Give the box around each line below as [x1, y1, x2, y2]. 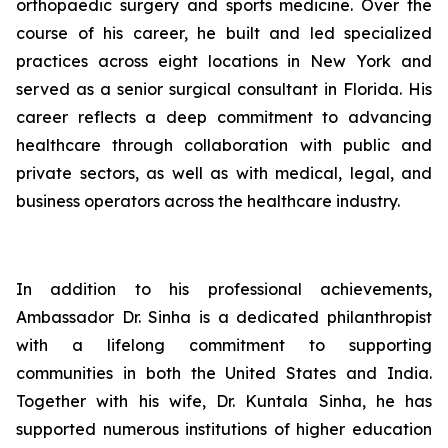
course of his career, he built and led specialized [16, 23, 432, 43]
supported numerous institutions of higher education [16, 419, 432, 439]
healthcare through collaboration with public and [16, 135, 432, 155]
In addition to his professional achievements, [16, 279, 432, 299]
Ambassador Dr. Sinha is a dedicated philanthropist [16, 307, 432, 327]
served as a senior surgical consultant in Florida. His [16, 79, 432, 99]
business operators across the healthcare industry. [16, 191, 400, 211]
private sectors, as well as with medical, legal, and [16, 163, 432, 183]
